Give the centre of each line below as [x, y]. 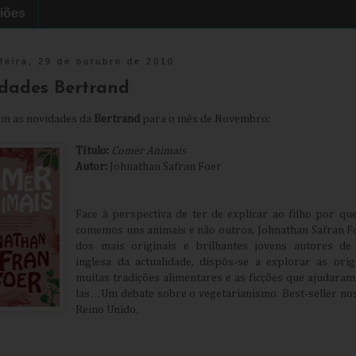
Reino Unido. [107, 310]
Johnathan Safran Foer [165, 167]
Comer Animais [149, 151]
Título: [93, 151]
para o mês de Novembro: [206, 120]
